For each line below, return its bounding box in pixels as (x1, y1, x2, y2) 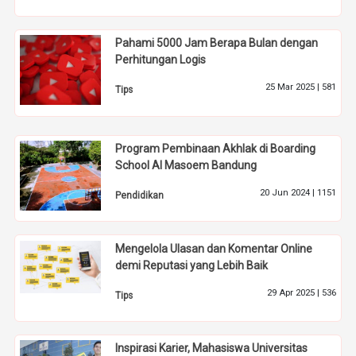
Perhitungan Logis (115, 53, 207, 67)
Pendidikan (115, 189, 164, 201)
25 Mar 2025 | (265, 82, 322, 93)
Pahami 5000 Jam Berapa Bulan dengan (115, 37, 319, 50)
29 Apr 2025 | (266, 287, 322, 298)
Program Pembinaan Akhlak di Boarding (115, 141, 316, 155)
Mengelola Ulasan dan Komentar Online (115, 242, 313, 255)
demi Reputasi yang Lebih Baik (115, 258, 269, 272)
